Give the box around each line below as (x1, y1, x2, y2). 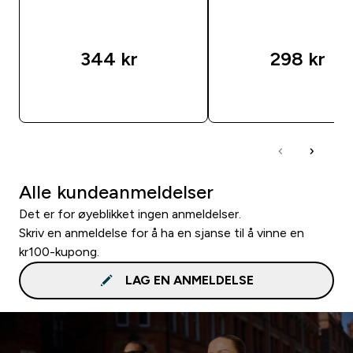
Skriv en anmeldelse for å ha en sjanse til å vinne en (19, 225, 304, 240)
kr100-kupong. (19, 244, 99, 258)
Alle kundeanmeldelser (19, 180, 214, 203)
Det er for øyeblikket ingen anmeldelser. (19, 206, 241, 221)
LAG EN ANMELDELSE (124, 273, 254, 287)
